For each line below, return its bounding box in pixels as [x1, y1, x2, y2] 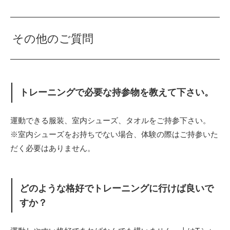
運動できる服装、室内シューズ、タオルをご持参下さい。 [10, 116, 210, 125]
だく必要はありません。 [10, 144, 95, 153]
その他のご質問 [12, 32, 94, 45]
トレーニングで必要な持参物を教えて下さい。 [20, 87, 214, 98]
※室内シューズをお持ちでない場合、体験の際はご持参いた [10, 130, 218, 139]
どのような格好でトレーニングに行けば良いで [20, 183, 214, 194]
